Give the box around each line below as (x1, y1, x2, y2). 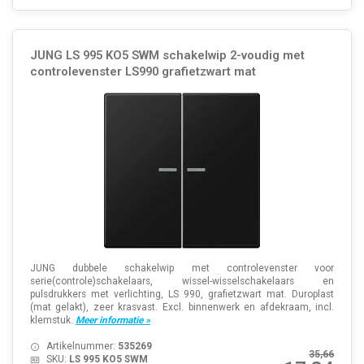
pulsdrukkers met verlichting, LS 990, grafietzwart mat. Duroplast (29, 288, 335, 300)
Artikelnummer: (45, 340, 118, 352)
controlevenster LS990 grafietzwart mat (29, 63, 256, 79)
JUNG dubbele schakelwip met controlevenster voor (29, 262, 335, 274)
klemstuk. (29, 314, 76, 326)
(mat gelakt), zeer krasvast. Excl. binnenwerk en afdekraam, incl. (29, 301, 335, 313)
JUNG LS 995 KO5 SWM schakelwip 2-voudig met (29, 47, 305, 63)
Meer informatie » (75, 314, 150, 326)
